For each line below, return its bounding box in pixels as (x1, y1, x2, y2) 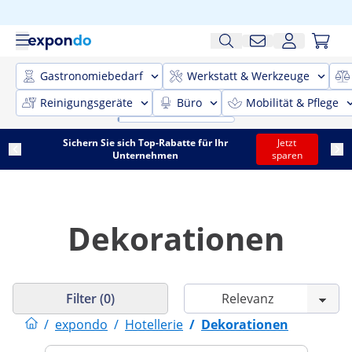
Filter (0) (66, 289, 115, 307)
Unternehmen (112, 148, 178, 162)
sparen (271, 148, 302, 162)
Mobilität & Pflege (246, 95, 339, 110)
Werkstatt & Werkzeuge (187, 68, 310, 83)
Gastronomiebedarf (40, 68, 143, 83)
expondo (55, 315, 108, 333)
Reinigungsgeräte (40, 95, 133, 110)
